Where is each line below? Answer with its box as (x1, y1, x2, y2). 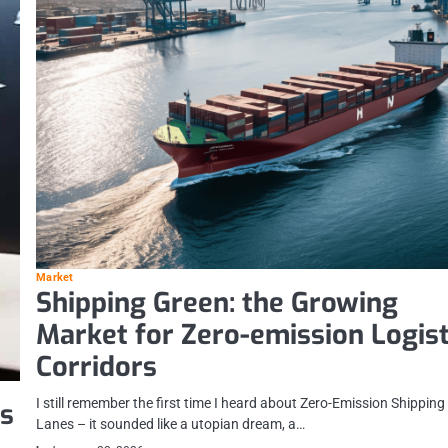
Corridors (36, 348, 158, 385)
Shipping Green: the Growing (36, 284, 399, 321)
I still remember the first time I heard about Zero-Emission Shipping (36, 394, 446, 411)
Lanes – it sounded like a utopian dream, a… (36, 415, 306, 432)
